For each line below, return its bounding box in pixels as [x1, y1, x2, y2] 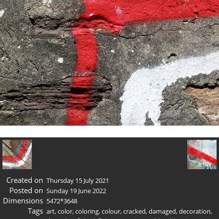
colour [102, 206, 120, 216]
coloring [75, 206, 99, 216]
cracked [123, 206, 146, 216]
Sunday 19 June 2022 [46, 186, 106, 195]
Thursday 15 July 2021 [46, 175, 109, 185]
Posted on [9, 185, 43, 195]
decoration [179, 206, 211, 216]
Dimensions [2, 195, 43, 205]
